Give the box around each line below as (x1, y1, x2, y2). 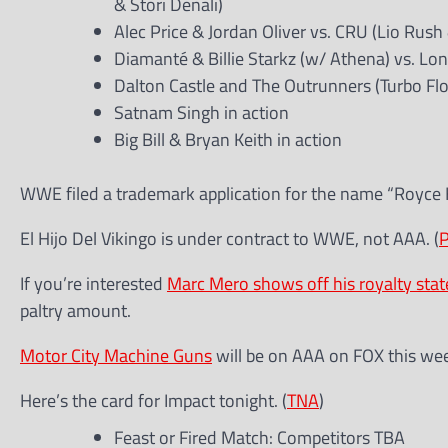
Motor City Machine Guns (20, 342, 212, 369)
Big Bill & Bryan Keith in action (114, 126, 342, 153)
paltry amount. (20, 297, 131, 324)
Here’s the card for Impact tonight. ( (20, 387, 287, 414)
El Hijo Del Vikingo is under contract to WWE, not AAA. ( (20, 225, 439, 252)
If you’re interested (20, 270, 167, 297)
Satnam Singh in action (114, 99, 289, 126)
